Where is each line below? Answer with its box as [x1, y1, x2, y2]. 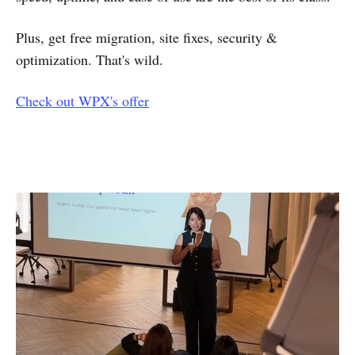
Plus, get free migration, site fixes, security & [16, 28, 277, 48]
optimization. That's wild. [16, 50, 163, 70]
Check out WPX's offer [16, 91, 149, 111]
